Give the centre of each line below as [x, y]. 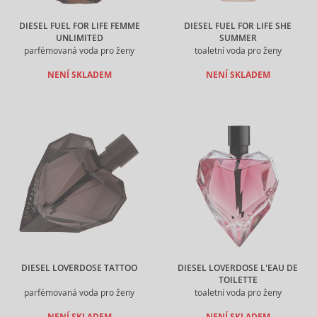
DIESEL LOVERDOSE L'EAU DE [238, 268]
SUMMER [238, 38]
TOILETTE [238, 280]
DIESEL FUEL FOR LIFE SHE [238, 26]
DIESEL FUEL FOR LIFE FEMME [79, 26]
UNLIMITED [79, 38]
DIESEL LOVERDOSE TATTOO [79, 268]
